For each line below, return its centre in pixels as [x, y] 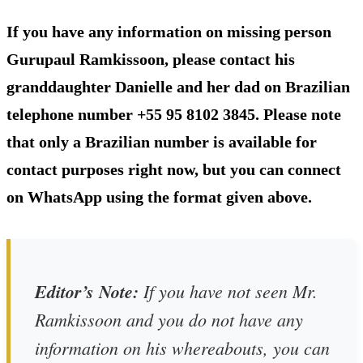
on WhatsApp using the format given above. [159, 197]
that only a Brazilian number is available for [162, 142]
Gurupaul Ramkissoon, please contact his [151, 60]
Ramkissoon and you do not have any [169, 320]
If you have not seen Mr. [228, 291]
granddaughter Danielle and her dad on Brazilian [178, 87]
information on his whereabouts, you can [182, 348]
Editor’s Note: [87, 292]
